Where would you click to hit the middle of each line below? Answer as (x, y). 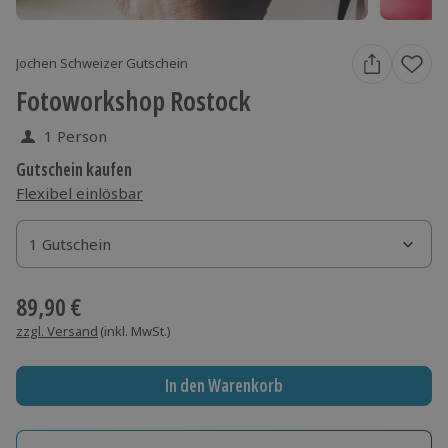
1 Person (75, 135)
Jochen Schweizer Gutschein (102, 63)
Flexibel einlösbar (79, 192)
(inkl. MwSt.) (135, 330)
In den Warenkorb (223, 386)
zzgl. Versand (57, 330)
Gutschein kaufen (74, 169)
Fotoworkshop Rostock (133, 100)
